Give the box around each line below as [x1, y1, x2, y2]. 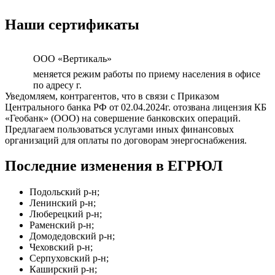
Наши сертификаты [5, 16, 139, 33]
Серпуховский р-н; [29, 253, 109, 264]
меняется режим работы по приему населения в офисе [33, 68, 260, 79]
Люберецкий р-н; [29, 209, 102, 220]
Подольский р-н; [29, 187, 99, 198]
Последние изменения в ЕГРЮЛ [5, 158, 223, 174]
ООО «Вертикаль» [33, 53, 112, 64]
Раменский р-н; [29, 220, 94, 231]
